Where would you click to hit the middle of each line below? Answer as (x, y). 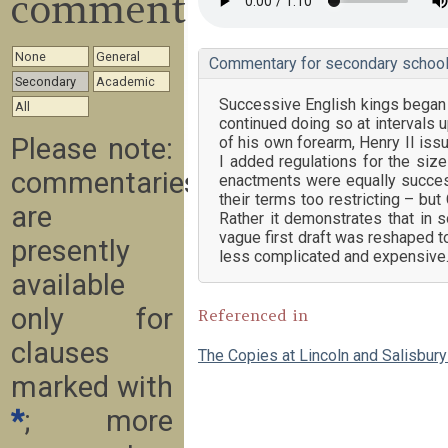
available (68, 285)
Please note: (92, 149)
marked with (92, 387)
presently (70, 251)
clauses (60, 353)
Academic (125, 81)
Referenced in (253, 314)
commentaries (105, 183)
